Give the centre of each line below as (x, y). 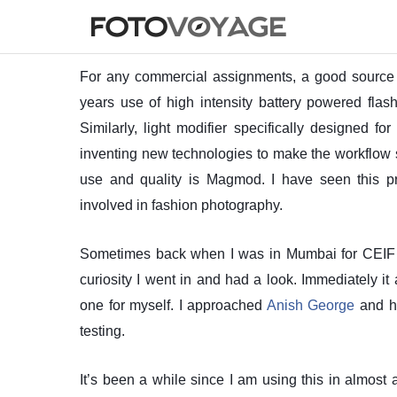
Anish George (311, 306)
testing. (102, 331)
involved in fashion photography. (181, 206)
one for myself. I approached (173, 306)
